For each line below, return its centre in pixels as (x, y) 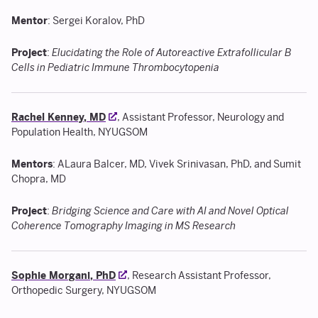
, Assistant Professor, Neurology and (201, 117)
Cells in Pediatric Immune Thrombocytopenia (115, 68)
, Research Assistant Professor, (199, 276)
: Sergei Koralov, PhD (96, 21)
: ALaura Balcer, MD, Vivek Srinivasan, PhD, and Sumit (177, 164)
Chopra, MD (39, 179)
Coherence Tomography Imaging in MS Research (124, 226)
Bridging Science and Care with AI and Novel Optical (170, 211)
